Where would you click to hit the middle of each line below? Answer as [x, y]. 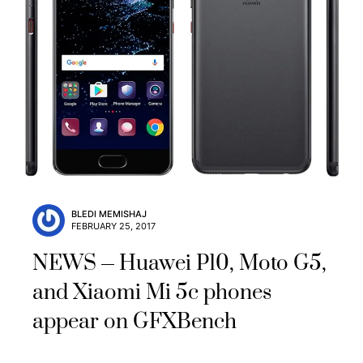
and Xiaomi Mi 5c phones [152, 293]
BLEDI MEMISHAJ [109, 214]
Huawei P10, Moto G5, [223, 264]
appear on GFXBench [135, 322]
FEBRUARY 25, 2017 [113, 226]
